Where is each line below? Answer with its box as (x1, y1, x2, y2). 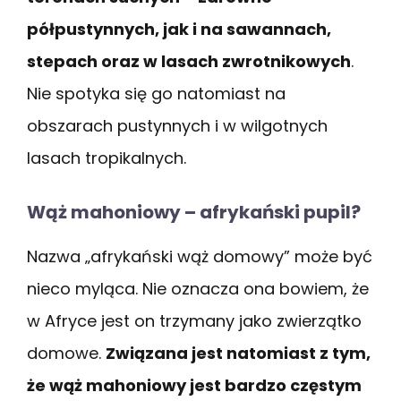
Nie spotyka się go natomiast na (27, 81, 286, 105)
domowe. (27, 341, 106, 364)
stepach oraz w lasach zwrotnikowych (27, 49, 351, 73)
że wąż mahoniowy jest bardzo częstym (27, 373, 362, 397)
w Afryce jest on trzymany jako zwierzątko (27, 309, 362, 332)
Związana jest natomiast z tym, (106, 341, 371, 364)
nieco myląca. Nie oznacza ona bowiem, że (27, 277, 369, 300)
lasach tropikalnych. (27, 146, 191, 169)
